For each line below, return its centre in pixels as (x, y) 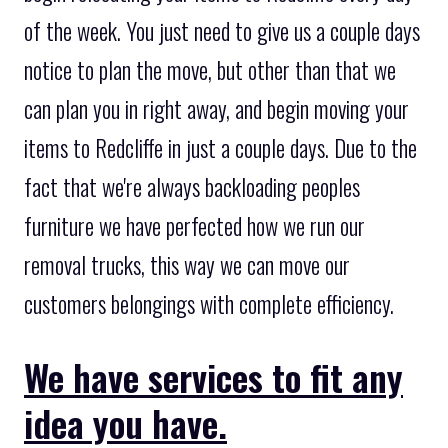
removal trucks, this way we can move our (187, 264)
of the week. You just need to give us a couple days (222, 30)
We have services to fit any (213, 376)
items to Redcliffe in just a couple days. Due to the (220, 147)
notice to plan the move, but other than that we (210, 69)
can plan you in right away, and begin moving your (216, 108)
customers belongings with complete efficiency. (209, 303)
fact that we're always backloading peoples (192, 186)
